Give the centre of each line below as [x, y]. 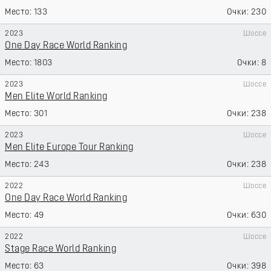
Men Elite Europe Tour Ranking [69, 148]
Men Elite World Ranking [56, 97]
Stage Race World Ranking [60, 249]
